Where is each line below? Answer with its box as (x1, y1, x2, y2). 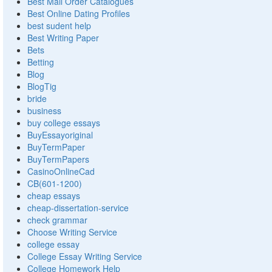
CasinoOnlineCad (27, 165, 95, 178)
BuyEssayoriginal (27, 129, 93, 141)
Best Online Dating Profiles (27, 7, 130, 20)
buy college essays (27, 117, 100, 129)
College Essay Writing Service (27, 250, 142, 263)
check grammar (27, 214, 87, 226)
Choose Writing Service (27, 226, 117, 239)
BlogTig (27, 80, 56, 93)
